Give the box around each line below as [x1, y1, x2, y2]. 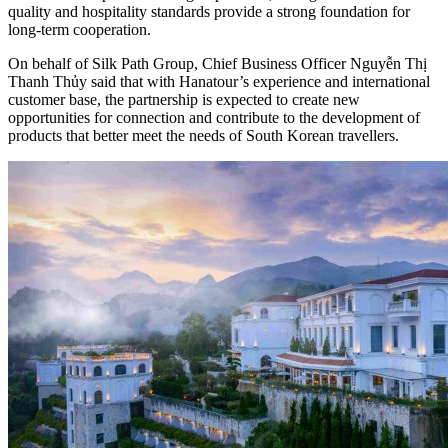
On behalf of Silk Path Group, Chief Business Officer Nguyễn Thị [8, 54, 427, 72]
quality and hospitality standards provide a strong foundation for [8, 2, 410, 20]
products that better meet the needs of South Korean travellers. [8, 126, 399, 144]
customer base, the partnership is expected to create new [8, 90, 360, 108]
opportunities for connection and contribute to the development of [8, 108, 420, 126]
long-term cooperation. [8, 20, 151, 38]
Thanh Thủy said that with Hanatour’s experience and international [8, 72, 430, 90]
